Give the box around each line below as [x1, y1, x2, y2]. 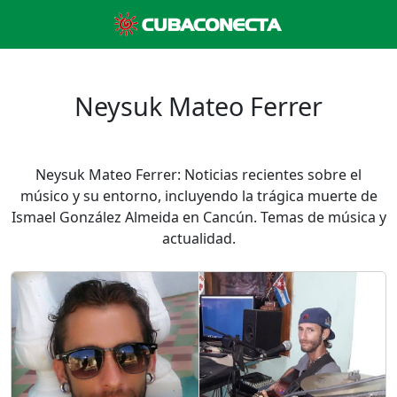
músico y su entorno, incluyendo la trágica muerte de [19, 186, 378, 206]
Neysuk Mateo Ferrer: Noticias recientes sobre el [35, 165, 362, 184]
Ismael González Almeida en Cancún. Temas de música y [11, 207, 386, 227]
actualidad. [161, 229, 236, 248]
